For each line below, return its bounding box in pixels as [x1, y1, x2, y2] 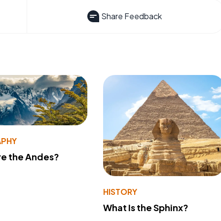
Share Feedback [101, 11, 162, 22]
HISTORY [103, 186, 137, 197]
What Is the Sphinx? [103, 201, 188, 213]
